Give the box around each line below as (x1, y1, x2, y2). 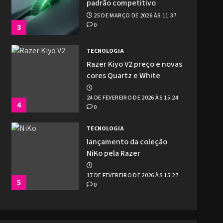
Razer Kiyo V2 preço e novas (86, 59, 182, 70)
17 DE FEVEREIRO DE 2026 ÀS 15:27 (86, 171, 179, 180)
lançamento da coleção (86, 136, 167, 148)
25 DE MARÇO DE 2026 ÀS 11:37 (94, 11, 177, 20)
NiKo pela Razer (86, 148, 140, 159)
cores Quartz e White (86, 70, 160, 82)
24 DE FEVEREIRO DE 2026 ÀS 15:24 (86, 94, 179, 103)
